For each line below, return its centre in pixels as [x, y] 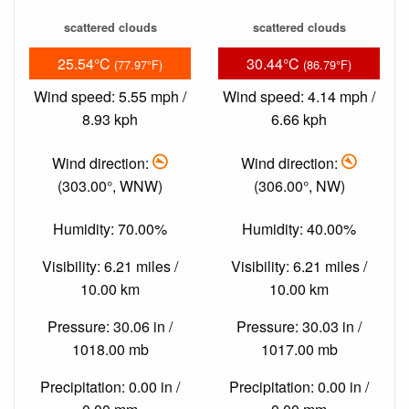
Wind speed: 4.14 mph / [299, 97]
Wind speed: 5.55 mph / [110, 97]
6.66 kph [299, 120]
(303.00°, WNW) [110, 185]
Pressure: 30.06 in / [110, 327]
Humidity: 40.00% [299, 229]
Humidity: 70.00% [110, 229]
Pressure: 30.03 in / [299, 327]
